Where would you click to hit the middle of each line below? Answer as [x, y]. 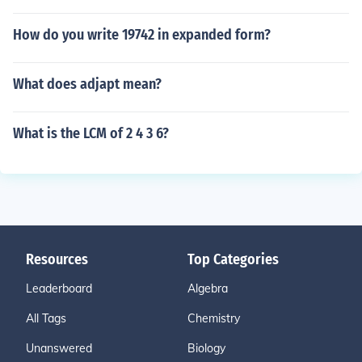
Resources [57, 259]
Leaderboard [59, 288]
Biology [206, 348]
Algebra [208, 288]
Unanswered [59, 348]
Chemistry [214, 318]
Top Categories [233, 259]
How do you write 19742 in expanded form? [142, 35]
